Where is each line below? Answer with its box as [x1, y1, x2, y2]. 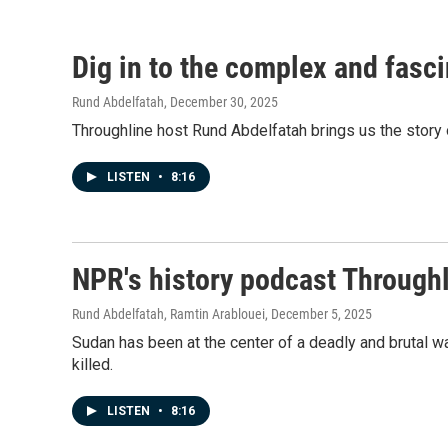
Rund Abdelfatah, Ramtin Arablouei [72, 306, 265, 322]
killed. [72, 355, 113, 374]
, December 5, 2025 [265, 306, 372, 322]
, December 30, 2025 [164, 94, 278, 110]
